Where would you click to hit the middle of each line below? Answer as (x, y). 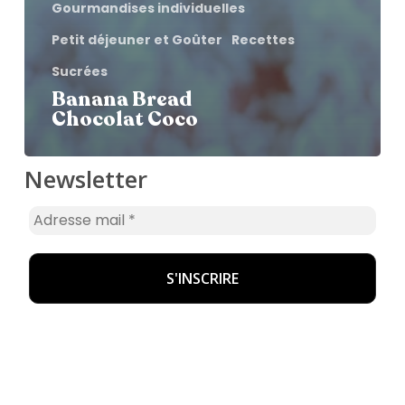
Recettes (263, 39)
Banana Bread (121, 99)
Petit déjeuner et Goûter (137, 39)
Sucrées (79, 71)
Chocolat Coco (124, 119)
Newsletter (85, 179)
